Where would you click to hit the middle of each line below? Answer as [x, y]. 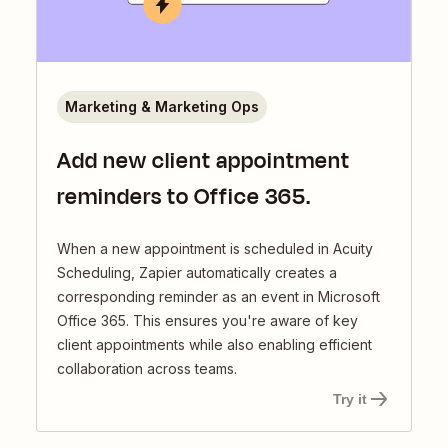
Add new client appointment [203, 161]
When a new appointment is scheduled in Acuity [215, 249]
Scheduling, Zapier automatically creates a [197, 273]
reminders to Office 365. [184, 197]
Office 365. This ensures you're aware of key [207, 321]
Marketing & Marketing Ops [162, 107]
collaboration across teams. [147, 369]
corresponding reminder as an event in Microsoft [218, 297]
